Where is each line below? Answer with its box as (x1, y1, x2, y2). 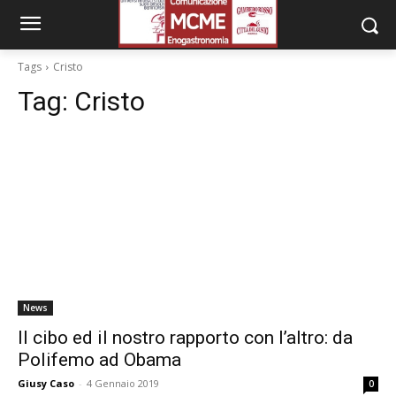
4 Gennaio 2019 (87, 377, 159, 390)
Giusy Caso (18, 377, 74, 390)
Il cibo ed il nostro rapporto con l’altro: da (18, 327, 353, 348)
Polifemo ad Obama (18, 349, 181, 370)
